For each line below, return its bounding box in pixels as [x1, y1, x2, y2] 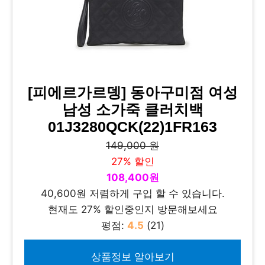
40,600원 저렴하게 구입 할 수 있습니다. [40, 188, 225, 199]
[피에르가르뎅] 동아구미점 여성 [27, 85, 238, 101]
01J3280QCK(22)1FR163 [48, 119, 217, 135]
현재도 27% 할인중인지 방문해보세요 [47, 203, 218, 215]
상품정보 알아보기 [91, 251, 174, 263]
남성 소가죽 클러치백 [62, 102, 203, 118]
